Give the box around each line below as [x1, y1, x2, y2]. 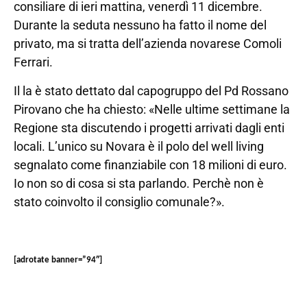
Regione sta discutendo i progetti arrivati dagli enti [14, 120, 284, 135]
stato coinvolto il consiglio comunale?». [14, 194, 225, 209]
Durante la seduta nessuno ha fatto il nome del [14, 18, 267, 33]
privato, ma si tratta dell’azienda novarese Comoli [14, 36, 282, 51]
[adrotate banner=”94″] [14, 256, 102, 265]
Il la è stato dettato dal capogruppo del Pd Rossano [14, 83, 288, 98]
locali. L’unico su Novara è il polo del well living [14, 138, 264, 153]
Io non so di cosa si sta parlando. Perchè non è [14, 175, 264, 191]
